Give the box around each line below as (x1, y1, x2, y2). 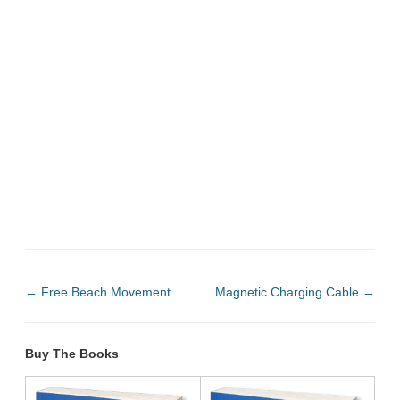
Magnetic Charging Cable (215, 285, 362, 300)
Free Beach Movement (37, 285, 171, 300)
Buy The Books (25, 346, 119, 361)
